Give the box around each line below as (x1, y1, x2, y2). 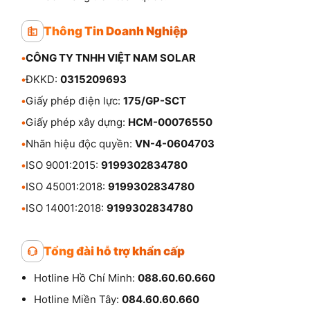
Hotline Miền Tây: (34, 293, 122, 307)
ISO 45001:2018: (26, 180, 108, 194)
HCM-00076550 (128, 116, 212, 129)
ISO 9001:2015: (26, 158, 101, 172)
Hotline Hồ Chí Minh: (34, 271, 138, 285)
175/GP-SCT (123, 94, 186, 108)
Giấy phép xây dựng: (26, 116, 128, 129)
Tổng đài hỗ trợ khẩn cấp (44, 244, 185, 259)
